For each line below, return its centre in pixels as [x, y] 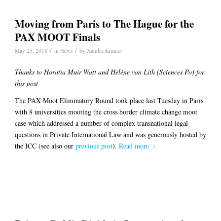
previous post [94, 146]
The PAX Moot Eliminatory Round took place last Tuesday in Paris [109, 100]
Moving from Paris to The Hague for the [104, 24]
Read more [134, 146]
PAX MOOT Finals [57, 37]
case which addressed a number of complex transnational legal [101, 123]
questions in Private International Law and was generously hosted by [110, 134]
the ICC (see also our [45, 146]
